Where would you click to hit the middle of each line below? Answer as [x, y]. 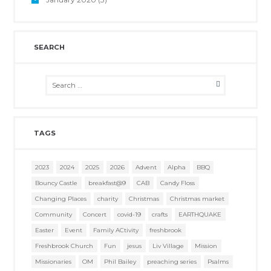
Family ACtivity [116, 230]
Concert [95, 214]
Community [54, 214]
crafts [160, 214]
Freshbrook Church [64, 246]
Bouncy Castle [57, 183]
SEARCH [49, 47]
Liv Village [168, 246]
